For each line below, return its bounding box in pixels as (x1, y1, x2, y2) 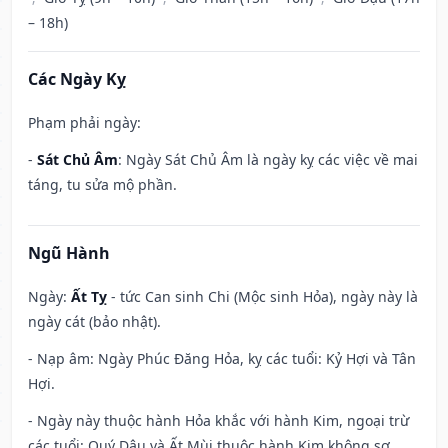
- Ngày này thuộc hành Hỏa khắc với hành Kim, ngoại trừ (28, 411, 409, 431)
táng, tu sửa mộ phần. (28, 175, 177, 195)
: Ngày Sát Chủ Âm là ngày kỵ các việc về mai (118, 150, 418, 170)
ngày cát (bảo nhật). (28, 312, 161, 332)
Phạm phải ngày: (28, 113, 141, 133)
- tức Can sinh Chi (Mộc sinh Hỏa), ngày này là (107, 287, 418, 307)
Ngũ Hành (28, 242, 110, 265)
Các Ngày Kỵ (28, 68, 126, 91)
